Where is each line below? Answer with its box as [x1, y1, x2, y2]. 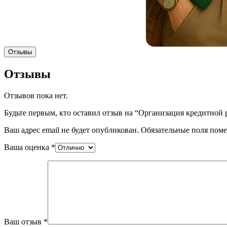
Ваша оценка [4, 142, 51, 152]
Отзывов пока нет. [4, 91, 68, 100]
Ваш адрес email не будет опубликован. [4, 125, 139, 134]
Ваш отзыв [4, 217, 44, 226]
